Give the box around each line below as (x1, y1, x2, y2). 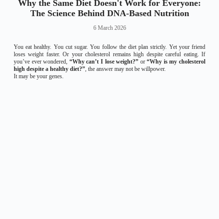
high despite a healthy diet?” (14, 66, 85, 72)
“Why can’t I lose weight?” (69, 58, 139, 65)
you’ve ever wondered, (14, 58, 69, 65)
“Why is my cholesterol (147, 58, 206, 65)
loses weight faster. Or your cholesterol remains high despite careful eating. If (14, 51, 205, 58)
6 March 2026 (93, 24, 126, 31)
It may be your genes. (14, 73, 64, 80)
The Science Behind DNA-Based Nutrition (30, 8, 189, 18)
